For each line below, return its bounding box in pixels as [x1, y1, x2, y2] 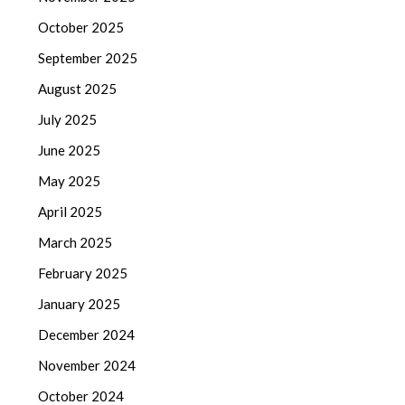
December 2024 [38, 325, 136, 343]
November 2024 [38, 356, 137, 373]
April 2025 [38, 202, 103, 220]
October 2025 [38, 18, 125, 35]
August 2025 [38, 80, 118, 97]
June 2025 [38, 141, 101, 158]
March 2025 [38, 233, 113, 250]
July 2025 [38, 110, 98, 127]
